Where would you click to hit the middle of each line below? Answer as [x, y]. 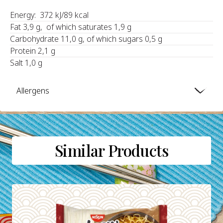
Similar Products [111, 150]
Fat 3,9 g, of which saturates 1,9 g [70, 27]
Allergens [33, 91]
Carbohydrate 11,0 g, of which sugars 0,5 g [86, 39]
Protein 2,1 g [32, 51]
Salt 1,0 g [26, 62]
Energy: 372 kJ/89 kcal [49, 15]
